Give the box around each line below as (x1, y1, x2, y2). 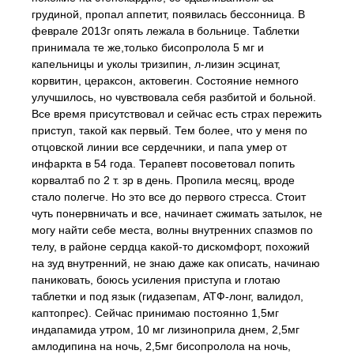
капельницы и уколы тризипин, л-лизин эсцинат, (32, 58, 281, 70)
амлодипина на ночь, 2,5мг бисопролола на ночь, (32, 340, 291, 352)
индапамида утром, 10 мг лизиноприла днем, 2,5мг (32, 323, 299, 336)
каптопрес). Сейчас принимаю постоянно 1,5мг (32, 307, 279, 319)
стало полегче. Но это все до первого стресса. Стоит (32, 190, 306, 203)
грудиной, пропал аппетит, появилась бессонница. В (32, 8, 305, 21)
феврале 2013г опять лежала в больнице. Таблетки (32, 24, 299, 37)
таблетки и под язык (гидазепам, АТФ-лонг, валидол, (32, 290, 303, 303)
